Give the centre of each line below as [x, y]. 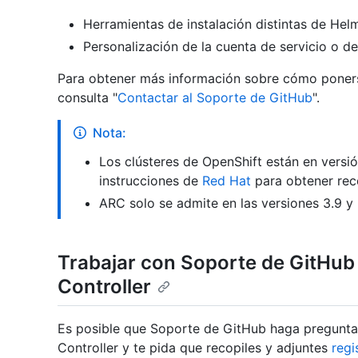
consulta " [88, 98]
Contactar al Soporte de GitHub [215, 98]
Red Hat [227, 181]
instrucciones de [151, 181]
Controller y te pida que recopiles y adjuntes [195, 347]
